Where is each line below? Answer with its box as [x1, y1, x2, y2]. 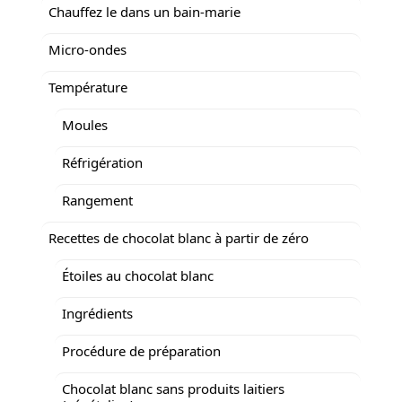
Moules [62, 115, 108, 134]
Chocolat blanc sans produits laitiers [62, 379, 284, 398]
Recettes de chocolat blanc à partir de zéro [48, 228, 309, 247]
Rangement [62, 190, 133, 209]
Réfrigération [62, 153, 143, 171]
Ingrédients [62, 303, 133, 322]
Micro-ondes [48, 39, 127, 58]
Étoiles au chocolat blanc [62, 266, 214, 284]
